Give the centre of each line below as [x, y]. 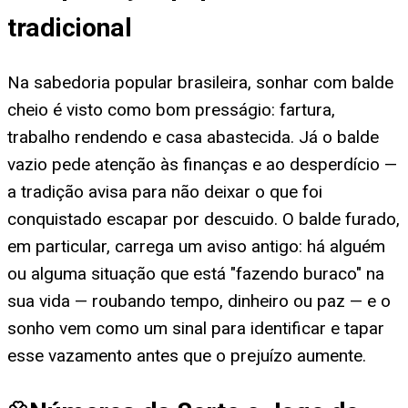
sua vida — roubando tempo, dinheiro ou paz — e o [199, 301]
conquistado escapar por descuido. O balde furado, [204, 219]
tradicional [70, 27]
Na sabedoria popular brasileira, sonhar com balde [200, 83]
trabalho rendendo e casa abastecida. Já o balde [193, 138]
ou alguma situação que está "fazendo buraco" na [196, 274]
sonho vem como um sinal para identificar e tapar [196, 329]
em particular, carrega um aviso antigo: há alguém [196, 247]
